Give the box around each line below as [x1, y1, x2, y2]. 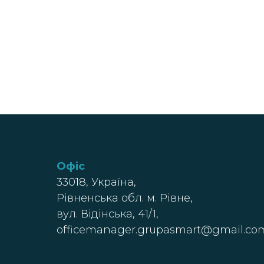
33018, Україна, [57, 176, 136, 189]
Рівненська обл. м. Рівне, [57, 192, 193, 204]
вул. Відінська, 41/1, [57, 207, 159, 220]
